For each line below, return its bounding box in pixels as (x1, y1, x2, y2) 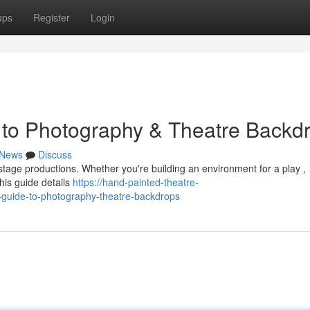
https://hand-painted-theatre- (73, 175, 199, 189)
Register (33, 10, 70, 24)
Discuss (38, 147, 72, 161)
